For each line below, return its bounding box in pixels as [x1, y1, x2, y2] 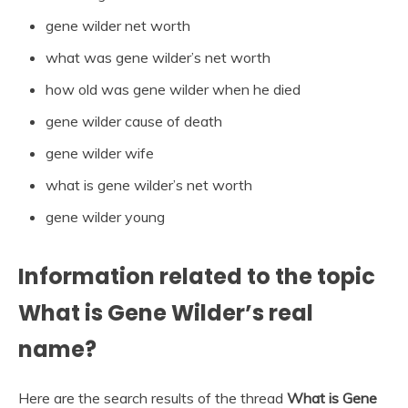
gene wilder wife [46, 144, 154, 163]
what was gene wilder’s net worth [46, 48, 270, 67]
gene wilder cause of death [46, 112, 222, 131]
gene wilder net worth [46, 16, 190, 36]
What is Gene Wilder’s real [18, 298, 313, 329]
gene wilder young [46, 208, 165, 227]
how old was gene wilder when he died [46, 80, 301, 99]
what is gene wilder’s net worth [46, 176, 252, 195]
